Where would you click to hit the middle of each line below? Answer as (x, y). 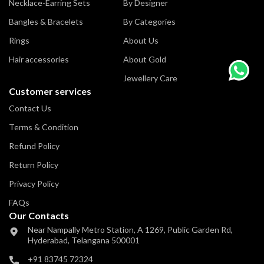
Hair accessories (39, 59)
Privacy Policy (34, 183)
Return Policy (34, 164)
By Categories (149, 21)
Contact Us (30, 108)
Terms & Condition (44, 127)
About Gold (145, 59)
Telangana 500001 (105, 240)
